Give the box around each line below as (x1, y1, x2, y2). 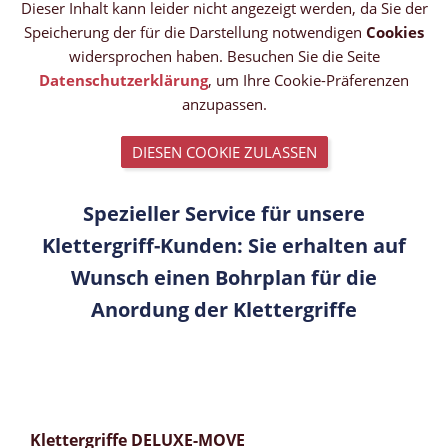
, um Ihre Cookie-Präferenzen (208, 69, 409, 90)
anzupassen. (181, 93, 267, 114)
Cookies (366, 21, 424, 42)
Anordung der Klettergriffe (91, 295, 357, 323)
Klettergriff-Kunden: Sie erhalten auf (42, 231, 406, 259)
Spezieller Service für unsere (83, 199, 365, 227)
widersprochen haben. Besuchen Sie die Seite (68, 45, 380, 66)
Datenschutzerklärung (39, 69, 208, 90)
